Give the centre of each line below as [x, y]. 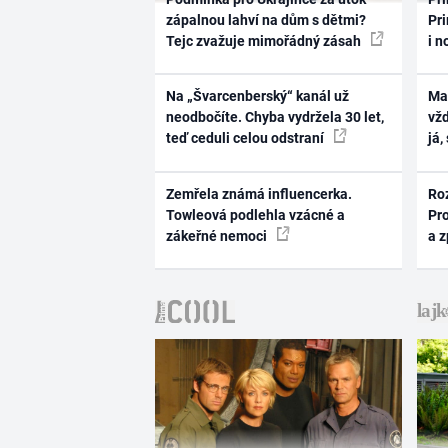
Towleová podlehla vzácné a [255, 214]
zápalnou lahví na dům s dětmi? [265, 19]
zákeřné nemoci [217, 235]
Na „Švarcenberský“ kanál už [257, 96]
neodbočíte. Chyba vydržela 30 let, [274, 117]
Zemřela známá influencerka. [258, 193]
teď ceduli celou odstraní [246, 138]
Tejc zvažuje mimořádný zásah [264, 40]
